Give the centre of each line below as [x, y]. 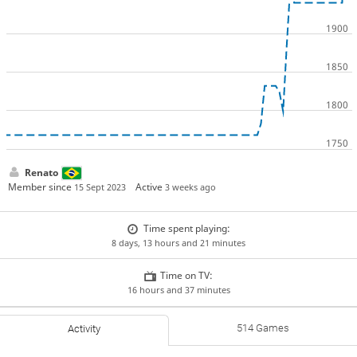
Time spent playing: [186, 228]
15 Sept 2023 [100, 186]
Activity [84, 328]
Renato [41, 172]
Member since [41, 186]
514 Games [263, 328]
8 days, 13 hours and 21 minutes [178, 242]
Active [151, 186]
